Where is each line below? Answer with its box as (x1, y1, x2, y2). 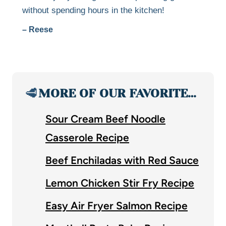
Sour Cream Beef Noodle (45, 112, 165, 125)
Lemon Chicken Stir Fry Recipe (45, 176, 194, 189)
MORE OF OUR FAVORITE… (38, 86, 196, 100)
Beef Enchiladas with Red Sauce (45, 153, 199, 166)
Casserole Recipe (45, 131, 129, 144)
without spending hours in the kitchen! (22, 5, 164, 15)
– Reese (22, 25, 53, 34)
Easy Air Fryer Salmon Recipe (45, 199, 188, 212)
